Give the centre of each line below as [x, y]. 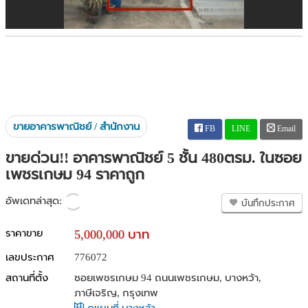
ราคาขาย [24, 233]
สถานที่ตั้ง [27, 278]
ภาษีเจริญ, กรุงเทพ [116, 293]
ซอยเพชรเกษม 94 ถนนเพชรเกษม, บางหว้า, [168, 278]
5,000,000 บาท [112, 234]
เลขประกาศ [30, 257]
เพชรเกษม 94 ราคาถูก [75, 174]
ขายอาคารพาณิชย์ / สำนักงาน [76, 126]
